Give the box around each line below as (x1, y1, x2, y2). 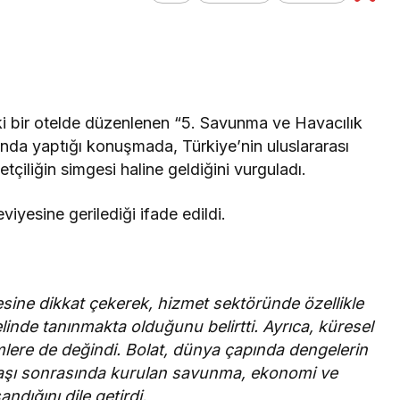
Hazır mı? (187, 102, 267, 123)
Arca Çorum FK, (187, 52, 324, 73)
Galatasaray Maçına (187, 77, 361, 98)
